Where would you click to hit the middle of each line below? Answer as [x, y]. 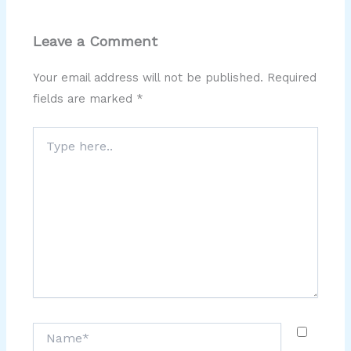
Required [292, 78]
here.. [47, 150]
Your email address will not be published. [148, 78]
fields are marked [85, 99]
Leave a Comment [96, 41]
